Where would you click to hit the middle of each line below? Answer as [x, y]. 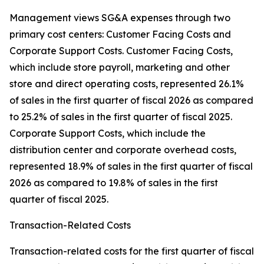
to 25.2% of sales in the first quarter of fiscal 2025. [121, 117]
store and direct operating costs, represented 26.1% [127, 84]
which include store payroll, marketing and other [120, 67]
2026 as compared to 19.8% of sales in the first [114, 183]
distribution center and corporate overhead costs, [123, 150]
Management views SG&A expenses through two [120, 18]
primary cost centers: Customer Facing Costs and [120, 34]
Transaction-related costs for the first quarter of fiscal [132, 251]
